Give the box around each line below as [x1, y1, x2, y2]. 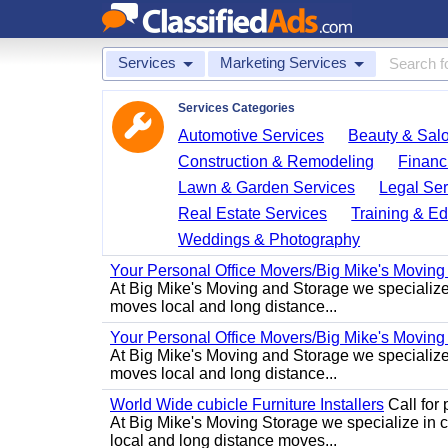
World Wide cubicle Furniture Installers [110, 396, 384, 413]
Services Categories [178, 101, 295, 115]
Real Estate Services [178, 205, 328, 222]
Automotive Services [178, 127, 325, 144]
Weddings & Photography [178, 231, 361, 248]
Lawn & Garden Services [178, 179, 356, 196]
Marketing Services [220, 54, 347, 71]
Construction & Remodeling [178, 153, 375, 170]
